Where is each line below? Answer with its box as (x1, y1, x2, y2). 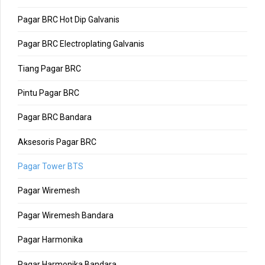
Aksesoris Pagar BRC (18, 137, 96, 147)
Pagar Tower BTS (18, 161, 83, 172)
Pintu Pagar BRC (18, 88, 79, 98)
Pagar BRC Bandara (18, 112, 92, 122)
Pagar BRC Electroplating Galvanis (18, 39, 144, 49)
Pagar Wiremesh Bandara (18, 210, 114, 220)
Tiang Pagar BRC (18, 63, 81, 73)
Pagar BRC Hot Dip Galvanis (18, 14, 119, 24)
